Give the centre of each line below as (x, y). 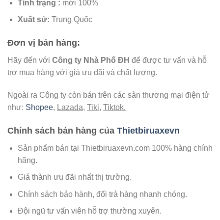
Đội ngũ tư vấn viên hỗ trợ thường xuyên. (89, 211)
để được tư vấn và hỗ (168, 60)
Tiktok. (114, 107)
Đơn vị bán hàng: (45, 43)
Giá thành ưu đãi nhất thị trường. (74, 177)
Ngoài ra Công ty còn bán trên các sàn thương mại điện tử (109, 95)
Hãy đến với (30, 60)
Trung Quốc (72, 20)
